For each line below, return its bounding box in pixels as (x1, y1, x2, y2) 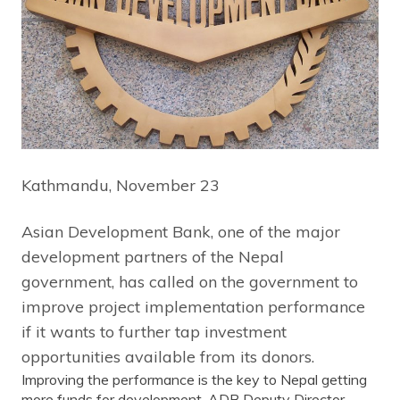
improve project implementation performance (21, 296, 365, 317)
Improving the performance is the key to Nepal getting (21, 370, 367, 388)
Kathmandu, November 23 (21, 174, 220, 196)
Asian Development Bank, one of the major (21, 221, 340, 242)
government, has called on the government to (21, 271, 358, 292)
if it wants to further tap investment (21, 321, 287, 342)
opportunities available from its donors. (21, 346, 314, 367)
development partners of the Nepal (21, 246, 284, 267)
